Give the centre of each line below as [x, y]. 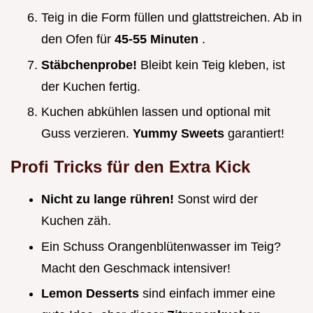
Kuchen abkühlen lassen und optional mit [156, 112]
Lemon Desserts [92, 294]
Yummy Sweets [180, 134]
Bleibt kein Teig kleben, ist [213, 65]
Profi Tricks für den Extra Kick [130, 167]
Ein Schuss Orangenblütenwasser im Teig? [161, 246]
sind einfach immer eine [209, 294]
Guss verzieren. [87, 134]
